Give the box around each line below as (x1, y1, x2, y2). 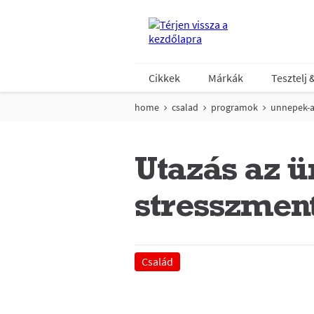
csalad (172, 101, 198, 114)
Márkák (208, 71, 243, 85)
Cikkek (149, 71, 180, 85)
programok (211, 101, 258, 114)
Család (142, 254, 173, 268)
